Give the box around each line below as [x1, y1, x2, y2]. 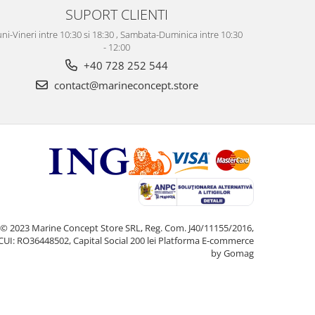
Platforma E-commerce [158, 234, 254, 247]
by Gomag [211, 247, 254, 260]
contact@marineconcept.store [51, 78, 198, 93]
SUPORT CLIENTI [65, 4, 168, 25]
